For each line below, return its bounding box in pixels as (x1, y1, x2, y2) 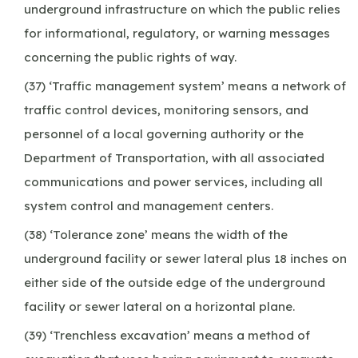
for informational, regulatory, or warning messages (24, 25, 330, 41)
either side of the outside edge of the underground (24, 274, 325, 290)
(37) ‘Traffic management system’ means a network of (24, 78, 346, 93)
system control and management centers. (24, 197, 273, 213)
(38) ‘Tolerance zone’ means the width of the (24, 226, 288, 242)
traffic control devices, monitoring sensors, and (24, 101, 308, 117)
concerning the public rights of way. (24, 49, 237, 65)
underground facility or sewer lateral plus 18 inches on (24, 250, 347, 266)
